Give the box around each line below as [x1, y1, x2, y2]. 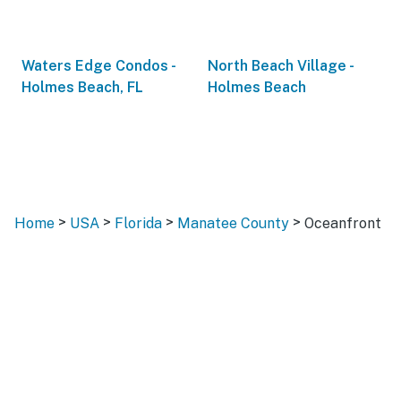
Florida [115, 215, 162, 232]
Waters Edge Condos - [21, 57, 175, 74]
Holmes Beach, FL [21, 79, 143, 96]
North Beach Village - [208, 57, 353, 74]
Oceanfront [304, 215, 381, 232]
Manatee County [177, 215, 289, 232]
